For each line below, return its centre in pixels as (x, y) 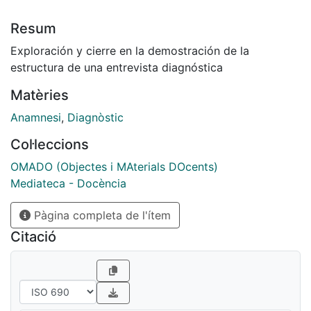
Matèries (40, 95)
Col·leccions (50, 144)
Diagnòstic (95, 117)
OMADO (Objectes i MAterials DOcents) (114, 166)
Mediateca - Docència (68, 183)
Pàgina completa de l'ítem (101, 215)
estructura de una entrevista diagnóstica (117, 67)
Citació (33, 236)
